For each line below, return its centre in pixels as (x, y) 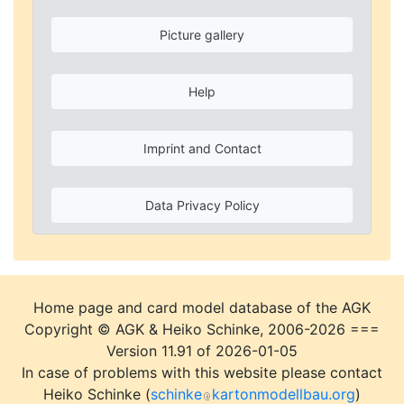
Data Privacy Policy (202, 206)
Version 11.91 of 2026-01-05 (202, 351)
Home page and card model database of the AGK (202, 308)
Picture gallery (202, 35)
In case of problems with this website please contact (202, 373)
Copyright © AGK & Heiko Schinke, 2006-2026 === (202, 330)
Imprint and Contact (202, 149)
